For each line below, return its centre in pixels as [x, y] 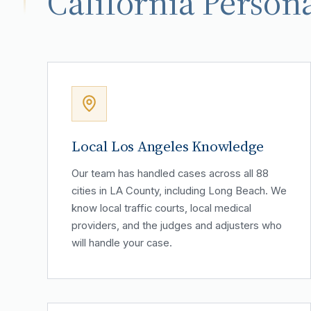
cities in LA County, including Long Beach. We [179, 191]
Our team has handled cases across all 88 [170, 173]
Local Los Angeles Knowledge [168, 146]
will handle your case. [122, 243]
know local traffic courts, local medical [161, 208]
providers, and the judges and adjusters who [177, 225]
